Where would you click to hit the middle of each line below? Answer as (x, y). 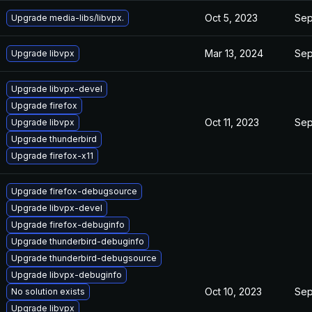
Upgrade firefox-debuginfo (68, 225)
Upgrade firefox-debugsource (74, 191)
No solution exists (48, 291)
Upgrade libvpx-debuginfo (67, 275)
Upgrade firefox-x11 (52, 156)
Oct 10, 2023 (233, 291)
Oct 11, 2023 (232, 122)
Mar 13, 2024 (234, 53)
